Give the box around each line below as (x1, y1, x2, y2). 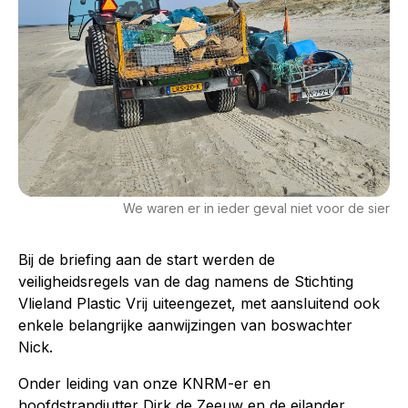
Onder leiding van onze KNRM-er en (18, 373, 270, 393)
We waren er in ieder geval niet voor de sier (123, 199, 390, 216)
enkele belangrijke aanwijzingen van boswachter (18, 315, 352, 334)
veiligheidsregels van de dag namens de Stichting (18, 271, 353, 291)
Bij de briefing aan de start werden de (18, 250, 275, 269)
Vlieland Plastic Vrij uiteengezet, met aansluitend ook (18, 293, 380, 312)
